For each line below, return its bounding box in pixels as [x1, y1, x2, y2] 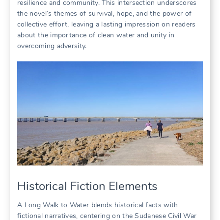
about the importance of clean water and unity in [17, 30, 175, 40]
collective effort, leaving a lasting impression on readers [17, 19, 196, 29]
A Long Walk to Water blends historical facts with [17, 200, 178, 210]
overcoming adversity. [17, 41, 87, 51]
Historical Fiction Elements [17, 178, 158, 194]
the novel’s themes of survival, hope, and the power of [17, 8, 192, 18]
